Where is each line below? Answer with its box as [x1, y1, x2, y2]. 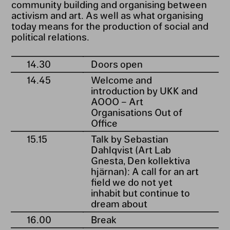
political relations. [11, 31, 89, 43]
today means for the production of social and [11, 20, 208, 32]
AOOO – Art [90, 95, 143, 107]
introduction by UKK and [90, 85, 198, 97]
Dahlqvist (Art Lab [90, 144, 171, 156]
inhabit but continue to [90, 187, 190, 199]
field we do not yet [90, 176, 172, 188]
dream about [90, 198, 147, 209]
